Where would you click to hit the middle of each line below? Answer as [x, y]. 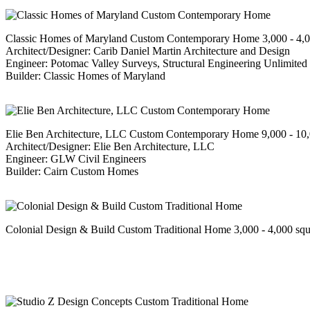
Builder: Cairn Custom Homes [72, 172]
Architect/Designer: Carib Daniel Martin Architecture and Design [148, 51]
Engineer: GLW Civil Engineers [76, 159]
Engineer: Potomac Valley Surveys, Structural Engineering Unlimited [156, 64]
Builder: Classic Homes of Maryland [85, 76]
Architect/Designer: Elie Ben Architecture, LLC [110, 147]
